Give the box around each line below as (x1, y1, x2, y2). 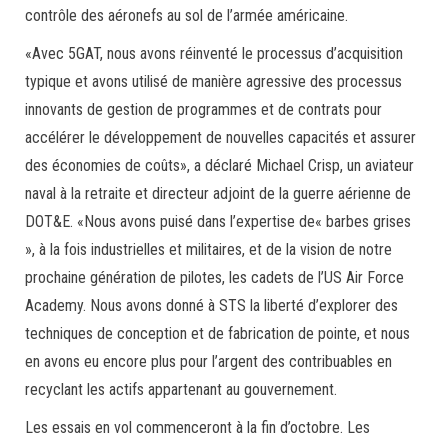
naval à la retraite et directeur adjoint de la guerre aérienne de (25, 184, 411, 203)
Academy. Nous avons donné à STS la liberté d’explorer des (25, 296, 398, 315)
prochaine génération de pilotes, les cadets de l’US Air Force (25, 268, 404, 287)
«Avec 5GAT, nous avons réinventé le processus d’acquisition (25, 44, 403, 63)
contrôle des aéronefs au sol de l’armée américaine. (25, 6, 348, 25)
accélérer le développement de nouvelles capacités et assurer (25, 128, 416, 147)
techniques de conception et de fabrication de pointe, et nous (25, 324, 410, 343)
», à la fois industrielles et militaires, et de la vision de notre (25, 240, 392, 259)
